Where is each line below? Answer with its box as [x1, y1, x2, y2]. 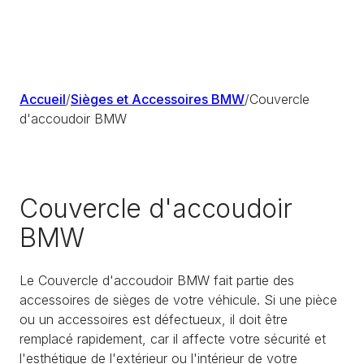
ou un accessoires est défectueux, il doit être [19, 310, 288, 327]
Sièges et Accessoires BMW [71, 91, 245, 107]
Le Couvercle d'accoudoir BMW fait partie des [19, 271, 294, 288]
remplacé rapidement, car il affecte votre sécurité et [19, 330, 326, 347]
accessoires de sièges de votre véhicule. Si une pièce [19, 291, 337, 308]
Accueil [19, 91, 66, 107]
